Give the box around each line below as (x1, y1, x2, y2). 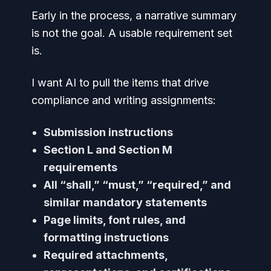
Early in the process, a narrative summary (31, 9, 237, 22)
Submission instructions (44, 126, 173, 139)
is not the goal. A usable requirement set (31, 27, 232, 39)
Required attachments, (44, 249, 168, 261)
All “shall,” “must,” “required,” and (44, 178, 231, 191)
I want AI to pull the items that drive (31, 76, 209, 89)
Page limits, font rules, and (44, 214, 186, 226)
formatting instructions (44, 231, 169, 244)
